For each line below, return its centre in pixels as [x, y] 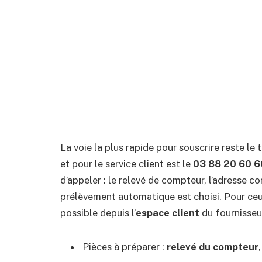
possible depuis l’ [98, 213]
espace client [168, 213]
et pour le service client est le [127, 163]
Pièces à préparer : [125, 247]
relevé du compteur [213, 247]
